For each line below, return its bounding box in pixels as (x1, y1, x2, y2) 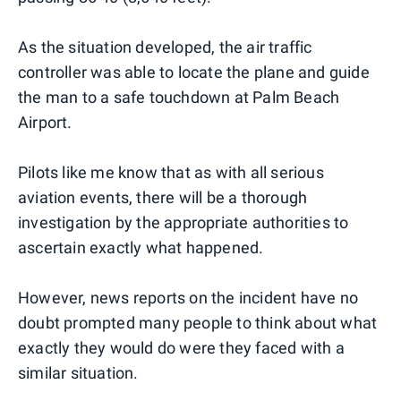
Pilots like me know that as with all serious (18, 162, 324, 182)
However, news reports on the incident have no (18, 287, 359, 307)
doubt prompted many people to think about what (18, 312, 378, 332)
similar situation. (18, 363, 139, 382)
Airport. (18, 112, 73, 132)
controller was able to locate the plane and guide (18, 62, 370, 81)
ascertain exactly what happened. (18, 237, 264, 257)
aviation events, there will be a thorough (18, 187, 308, 207)
